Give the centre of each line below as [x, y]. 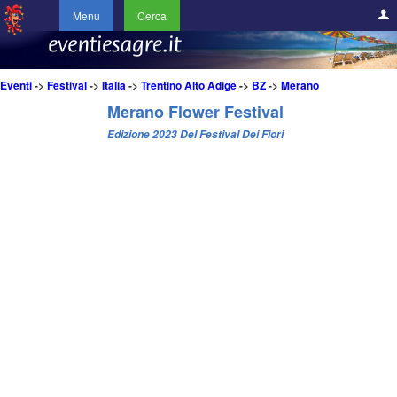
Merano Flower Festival [195, 112]
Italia [114, 86]
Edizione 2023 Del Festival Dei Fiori [195, 135]
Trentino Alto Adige [189, 86]
